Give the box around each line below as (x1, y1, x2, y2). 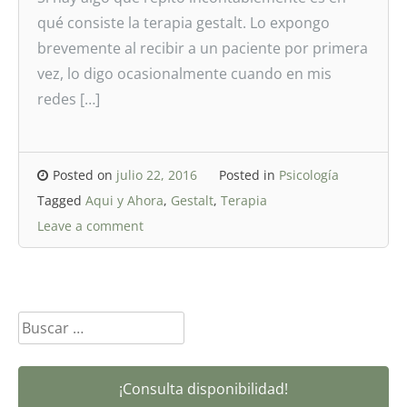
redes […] (37, 89, 100, 109)
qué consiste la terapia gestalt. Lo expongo (37, 13, 330, 33)
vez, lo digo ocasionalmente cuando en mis (37, 64, 332, 84)
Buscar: (17, 313, 68, 333)
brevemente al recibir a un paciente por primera (37, 38, 368, 58)
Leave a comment (37, 217, 144, 234)
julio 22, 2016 (116, 166, 197, 184)
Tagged (37, 192, 85, 209)
